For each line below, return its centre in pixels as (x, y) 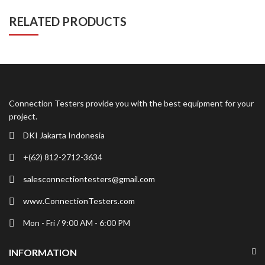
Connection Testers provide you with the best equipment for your (131, 104)
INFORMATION (43, 252)
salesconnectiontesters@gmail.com (89, 179)
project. (23, 117)
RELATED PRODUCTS (68, 22)
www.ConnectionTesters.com (79, 201)
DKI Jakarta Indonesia (64, 135)
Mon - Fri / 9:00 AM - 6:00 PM (77, 222)
